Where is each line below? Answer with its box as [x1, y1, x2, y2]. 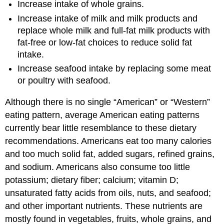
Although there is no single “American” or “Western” [5, 96, 210, 107]
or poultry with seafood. [17, 75, 111, 86]
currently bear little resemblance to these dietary [5, 122, 197, 133]
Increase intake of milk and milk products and [17, 13, 198, 23]
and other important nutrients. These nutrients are [5, 200, 203, 211]
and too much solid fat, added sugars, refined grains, [5, 148, 215, 159]
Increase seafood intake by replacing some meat [17, 63, 211, 74]
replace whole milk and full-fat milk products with [17, 25, 210, 35]
